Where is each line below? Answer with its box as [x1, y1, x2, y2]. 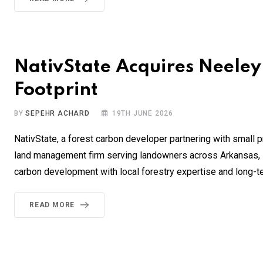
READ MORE [29, 201, 75, 210]
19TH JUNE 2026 [112, 109, 174, 118]
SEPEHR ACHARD [25, 109, 90, 118]
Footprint [14, 81, 98, 100]
